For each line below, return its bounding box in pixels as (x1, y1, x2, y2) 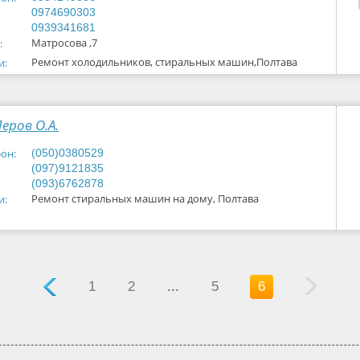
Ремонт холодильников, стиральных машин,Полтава (31, 55, 297, 69)
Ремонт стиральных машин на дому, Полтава (31, 191, 259, 206)
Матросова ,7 (31, 35, 97, 50)
